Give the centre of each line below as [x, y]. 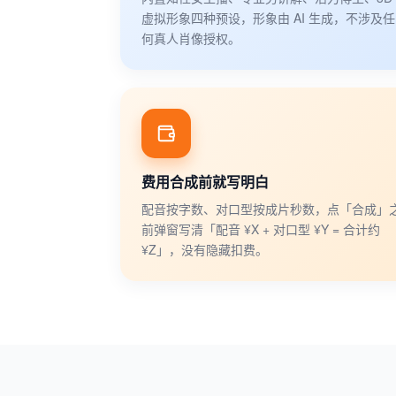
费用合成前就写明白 [205, 181]
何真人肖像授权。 [191, 38]
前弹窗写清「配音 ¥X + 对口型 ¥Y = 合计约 [261, 228]
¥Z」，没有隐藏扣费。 [205, 249]
